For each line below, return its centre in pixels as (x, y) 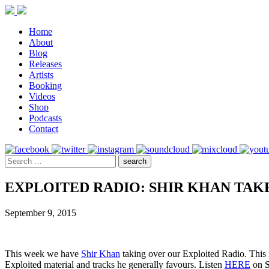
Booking (45, 86)
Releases (45, 64)
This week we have (43, 253)
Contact (44, 129)
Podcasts (45, 118)
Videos (42, 96)
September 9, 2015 (41, 213)
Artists (41, 75)
